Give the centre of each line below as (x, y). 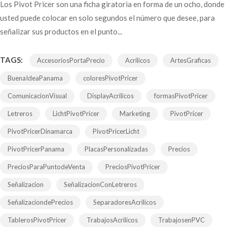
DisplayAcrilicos (110, 96)
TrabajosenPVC (181, 220)
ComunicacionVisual (37, 96)
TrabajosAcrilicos (112, 220)
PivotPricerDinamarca (40, 131)
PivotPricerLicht (116, 131)
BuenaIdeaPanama (35, 78)
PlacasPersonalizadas (116, 149)
